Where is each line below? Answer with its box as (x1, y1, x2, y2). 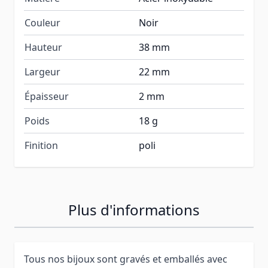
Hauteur (25, 40, 62, 54)
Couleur (25, 16, 60, 29)
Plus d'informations (68, 199, 200, 220)
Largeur (25, 65, 60, 78)
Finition (25, 138, 58, 152)
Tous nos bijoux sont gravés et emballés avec (24, 252, 227, 266)
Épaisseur (25, 89, 69, 103)
